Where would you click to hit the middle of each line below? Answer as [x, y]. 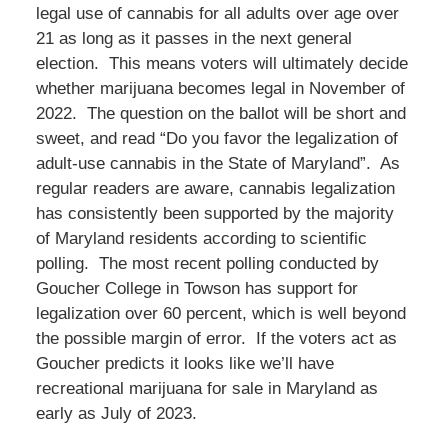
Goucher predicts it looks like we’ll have [184, 363]
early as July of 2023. [116, 413]
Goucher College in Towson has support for [196, 288]
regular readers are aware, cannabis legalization [215, 188]
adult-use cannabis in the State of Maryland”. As [217, 163]
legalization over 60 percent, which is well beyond [220, 313]
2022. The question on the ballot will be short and [220, 113]
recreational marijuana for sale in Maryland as [206, 388]
